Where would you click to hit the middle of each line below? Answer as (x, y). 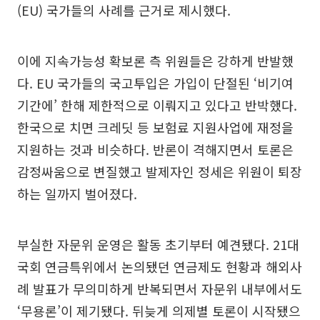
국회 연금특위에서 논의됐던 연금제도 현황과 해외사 (160, 266)
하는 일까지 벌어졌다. (77, 194)
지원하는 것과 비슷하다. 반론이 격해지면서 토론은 (155, 149)
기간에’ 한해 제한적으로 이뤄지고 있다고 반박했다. (157, 105)
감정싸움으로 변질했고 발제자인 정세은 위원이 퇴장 (160, 171)
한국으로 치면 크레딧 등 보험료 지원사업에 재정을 (155, 127)
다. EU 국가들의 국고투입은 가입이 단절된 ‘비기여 (155, 83)
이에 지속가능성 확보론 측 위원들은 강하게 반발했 (155, 61)
